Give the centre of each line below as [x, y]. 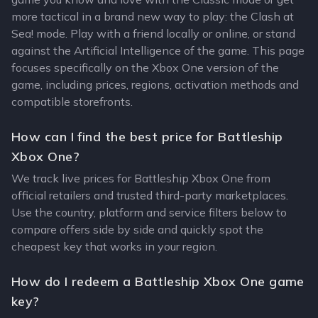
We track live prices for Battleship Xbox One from [141, 178]
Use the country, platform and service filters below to [149, 212]
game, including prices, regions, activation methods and [155, 84]
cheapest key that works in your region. [114, 246]
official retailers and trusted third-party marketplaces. [150, 195]
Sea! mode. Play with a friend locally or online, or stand [153, 33]
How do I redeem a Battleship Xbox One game [158, 281]
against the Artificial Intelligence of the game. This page [158, 50]
